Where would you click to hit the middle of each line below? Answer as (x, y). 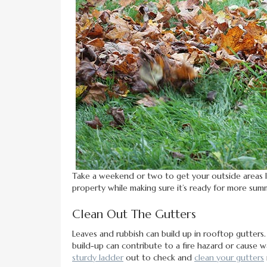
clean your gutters (229, 258)
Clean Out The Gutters (134, 215)
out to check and (159, 258)
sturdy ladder (98, 258)
